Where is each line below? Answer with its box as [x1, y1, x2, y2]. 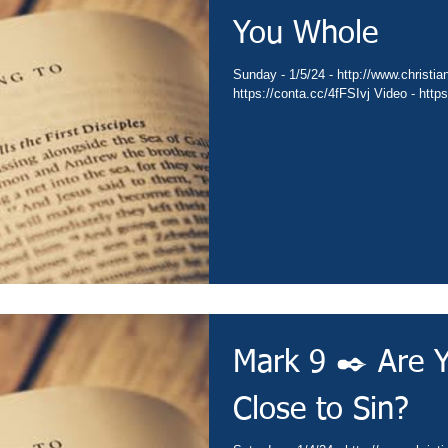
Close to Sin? [233, 395, 409, 427]
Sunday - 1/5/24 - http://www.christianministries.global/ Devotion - [233, 67, 337, 83]
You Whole [233, 19, 378, 51]
